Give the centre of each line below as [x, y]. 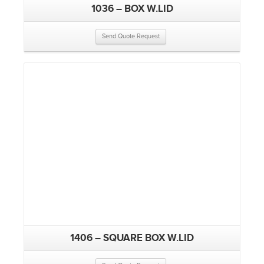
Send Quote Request [131, 36]
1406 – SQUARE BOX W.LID [132, 237]
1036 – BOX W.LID [132, 9]
